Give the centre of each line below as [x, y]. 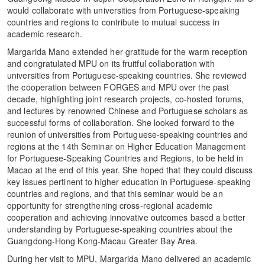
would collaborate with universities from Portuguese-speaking [124, 10]
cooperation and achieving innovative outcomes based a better [127, 217]
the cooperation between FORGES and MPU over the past [118, 87]
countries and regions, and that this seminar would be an [115, 193]
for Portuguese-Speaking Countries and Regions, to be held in [125, 158]
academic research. [45, 33]
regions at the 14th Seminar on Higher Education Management [126, 146]
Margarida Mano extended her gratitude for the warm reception [127, 51]
